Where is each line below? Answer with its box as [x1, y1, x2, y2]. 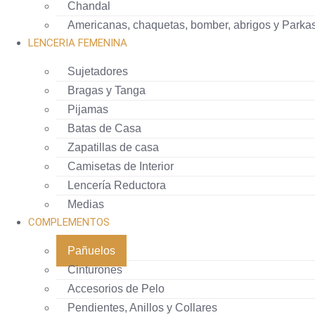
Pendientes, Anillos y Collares [67, 302, 217, 314]
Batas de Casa [67, 122, 141, 134]
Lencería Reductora [67, 179, 166, 191]
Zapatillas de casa [67, 141, 159, 153]
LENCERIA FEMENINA [28, 37, 127, 49]
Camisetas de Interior [67, 160, 174, 172]
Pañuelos [67, 245, 115, 257]
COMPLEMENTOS [28, 216, 110, 229]
